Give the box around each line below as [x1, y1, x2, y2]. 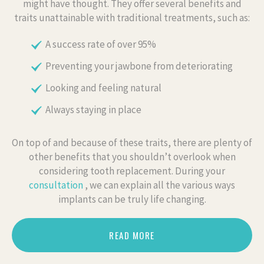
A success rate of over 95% [45, 37, 156, 51]
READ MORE [109, 228, 155, 242]
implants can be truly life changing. [58, 192, 206, 206]
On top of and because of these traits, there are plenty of [12, 136, 252, 149]
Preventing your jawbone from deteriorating [45, 59, 233, 72]
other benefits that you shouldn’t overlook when [28, 150, 236, 163]
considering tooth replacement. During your [39, 164, 225, 177]
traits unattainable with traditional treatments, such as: [14, 11, 250, 24]
